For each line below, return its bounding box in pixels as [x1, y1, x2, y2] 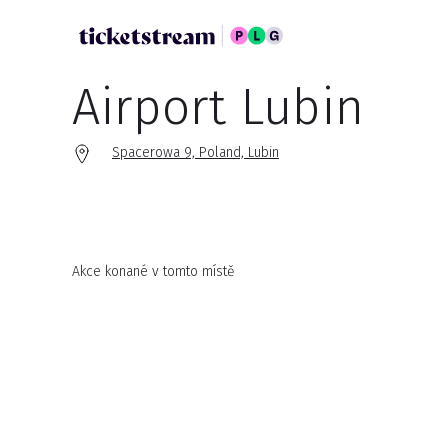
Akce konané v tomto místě [72, 263, 235, 280]
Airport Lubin [72, 77, 364, 137]
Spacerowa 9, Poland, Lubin [112, 144, 279, 161]
